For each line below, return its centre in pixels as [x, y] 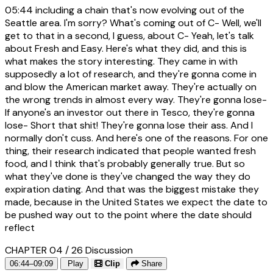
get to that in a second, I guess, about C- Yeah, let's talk [129, 36]
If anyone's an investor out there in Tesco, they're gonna [130, 113]
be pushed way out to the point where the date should [128, 215]
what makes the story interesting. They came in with [121, 62]
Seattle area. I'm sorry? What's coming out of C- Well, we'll [133, 23]
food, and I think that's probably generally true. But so [125, 164]
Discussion [109, 250]
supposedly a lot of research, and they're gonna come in [131, 74]
